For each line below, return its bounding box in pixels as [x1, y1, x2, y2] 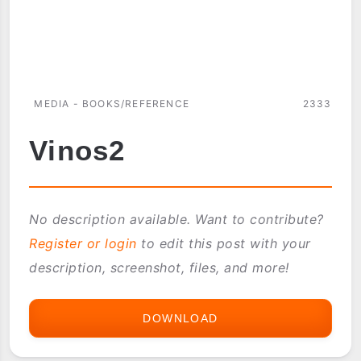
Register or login [29, 234, 137, 251]
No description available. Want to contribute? [29, 210, 324, 227]
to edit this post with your [136, 234, 311, 251]
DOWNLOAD [143, 311, 218, 325]
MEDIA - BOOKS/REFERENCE [34, 97, 189, 110]
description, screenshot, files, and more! [29, 259, 289, 276]
